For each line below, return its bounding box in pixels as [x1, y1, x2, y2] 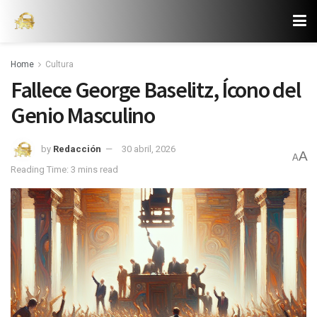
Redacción [53, 143, 101, 154]
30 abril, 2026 [122, 143, 175, 154]
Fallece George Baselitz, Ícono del [11, 76, 301, 104]
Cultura [45, 59, 74, 69]
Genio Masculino [11, 101, 155, 129]
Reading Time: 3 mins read [11, 163, 118, 175]
